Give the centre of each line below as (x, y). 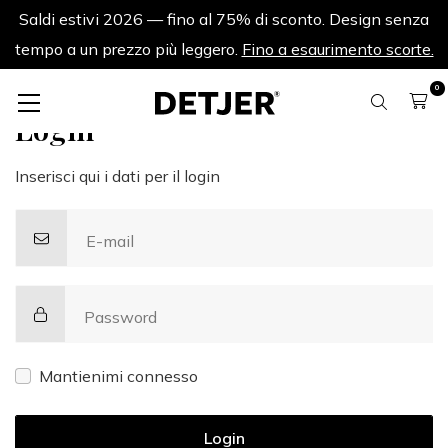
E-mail (110, 241)
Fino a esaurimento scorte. (337, 49)
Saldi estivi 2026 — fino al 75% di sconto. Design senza (224, 19)
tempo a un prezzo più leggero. (128, 49)
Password (121, 317)
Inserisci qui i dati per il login (117, 176)
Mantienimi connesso (118, 376)
